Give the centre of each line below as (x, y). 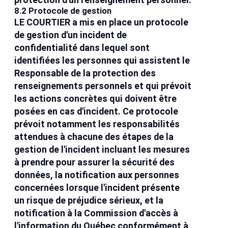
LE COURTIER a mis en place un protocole (102, 22)
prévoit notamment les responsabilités (97, 124)
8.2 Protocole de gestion (63, 11)
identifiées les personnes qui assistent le (102, 61)
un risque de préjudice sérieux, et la (89, 201)
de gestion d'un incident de (71, 35)
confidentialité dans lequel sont (82, 48)
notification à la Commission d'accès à (96, 213)
